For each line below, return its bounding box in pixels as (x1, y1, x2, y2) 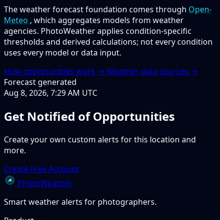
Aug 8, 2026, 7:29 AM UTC (4, 87, 97, 98)
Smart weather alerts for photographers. (4, 196, 157, 207)
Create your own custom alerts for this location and (4, 134, 196, 145)
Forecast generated (4, 76, 77, 87)
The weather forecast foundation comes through (4, 3, 189, 15)
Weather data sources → (107, 65, 198, 77)
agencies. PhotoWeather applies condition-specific (4, 25, 192, 36)
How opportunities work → (4, 65, 107, 77)
